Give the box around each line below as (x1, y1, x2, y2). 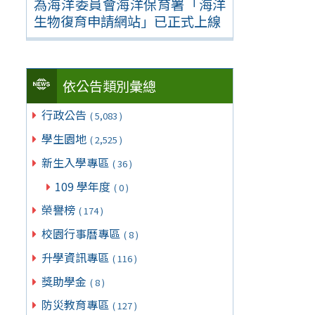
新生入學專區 (41, 153, 112, 171)
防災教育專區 (41, 296, 112, 314)
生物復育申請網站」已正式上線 (33, 11, 221, 31)
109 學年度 (54, 177, 113, 195)
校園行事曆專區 (41, 225, 123, 243)
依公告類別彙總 (63, 76, 157, 96)
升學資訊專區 (41, 248, 112, 266)
